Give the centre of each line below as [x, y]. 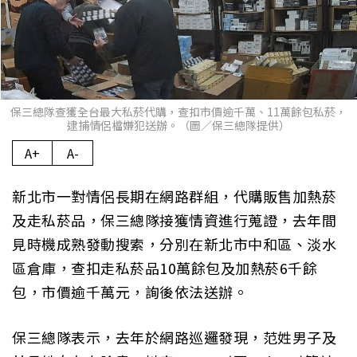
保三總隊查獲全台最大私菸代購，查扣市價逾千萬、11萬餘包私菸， [178, 112]
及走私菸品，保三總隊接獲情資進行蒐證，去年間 [174, 220]
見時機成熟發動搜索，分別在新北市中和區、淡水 [174, 244]
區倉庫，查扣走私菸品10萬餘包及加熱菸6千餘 [165, 268]
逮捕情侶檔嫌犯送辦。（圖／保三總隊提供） [178, 126]
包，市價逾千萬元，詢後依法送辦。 [130, 292]
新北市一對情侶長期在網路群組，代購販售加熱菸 [174, 196]
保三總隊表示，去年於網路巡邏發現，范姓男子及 [174, 337]
